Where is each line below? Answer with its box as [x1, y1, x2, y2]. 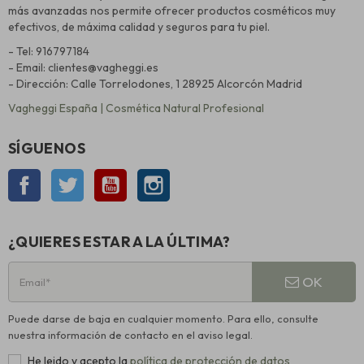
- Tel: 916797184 [8, 43, 89, 58]
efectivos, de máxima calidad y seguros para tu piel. [8, 19, 272, 34]
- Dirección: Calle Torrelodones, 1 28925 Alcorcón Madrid [8, 76, 302, 91]
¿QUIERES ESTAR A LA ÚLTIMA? [8, 232, 231, 251]
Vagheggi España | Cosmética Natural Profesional [8, 100, 264, 115]
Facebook [41, 169, 93, 184]
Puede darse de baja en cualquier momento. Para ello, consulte [8, 311, 318, 325]
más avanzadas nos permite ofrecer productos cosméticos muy [8, 2, 336, 18]
